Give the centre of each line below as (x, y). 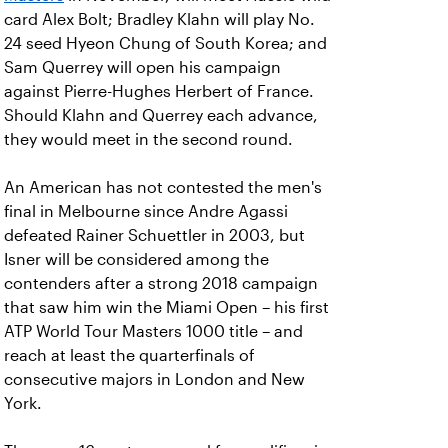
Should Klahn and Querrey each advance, (161, 115)
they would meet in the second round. (148, 139)
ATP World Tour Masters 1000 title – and (153, 331)
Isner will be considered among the (136, 259)
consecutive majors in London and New (154, 379)
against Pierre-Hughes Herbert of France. (159, 91)
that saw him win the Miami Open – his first (166, 307)
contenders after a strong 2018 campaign (161, 283)
